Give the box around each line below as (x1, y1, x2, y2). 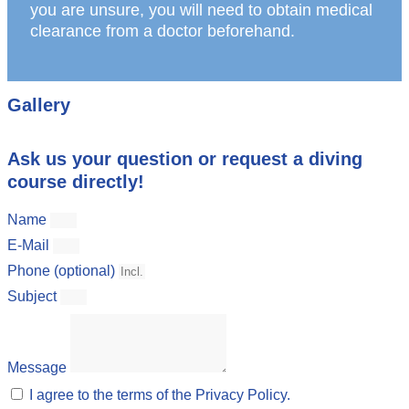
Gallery (7, 95, 70, 116)
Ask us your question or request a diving (7, 149, 362, 170)
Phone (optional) (7, 263, 119, 279)
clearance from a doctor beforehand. (30, 22, 295, 41)
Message (7, 360, 70, 376)
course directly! (7, 172, 144, 193)
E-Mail (7, 237, 53, 254)
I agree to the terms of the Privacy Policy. (29, 387, 290, 404)
